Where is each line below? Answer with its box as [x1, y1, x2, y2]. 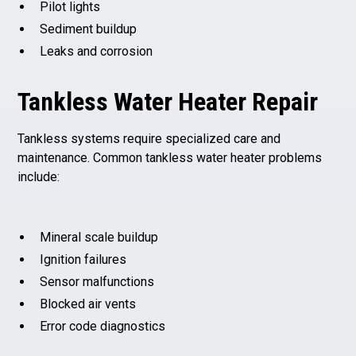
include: [17, 168, 60, 184]
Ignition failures [40, 251, 127, 267]
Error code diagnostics [40, 318, 166, 334]
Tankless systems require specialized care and [17, 130, 281, 146]
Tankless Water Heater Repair [17, 86, 319, 117]
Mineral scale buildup [40, 229, 159, 245]
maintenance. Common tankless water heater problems [17, 149, 323, 165]
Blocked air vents [40, 296, 137, 311]
